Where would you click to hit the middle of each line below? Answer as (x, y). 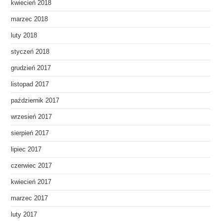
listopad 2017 (30, 84)
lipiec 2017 (26, 149)
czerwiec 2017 (32, 166)
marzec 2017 (30, 198)
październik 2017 (35, 100)
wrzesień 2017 (32, 117)
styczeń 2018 (30, 52)
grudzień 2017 (31, 68)
